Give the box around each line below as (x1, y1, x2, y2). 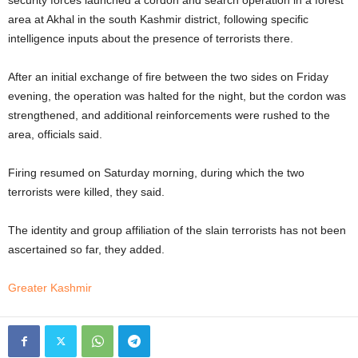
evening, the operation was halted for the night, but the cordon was (8, 89, 346, 102)
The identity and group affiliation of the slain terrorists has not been (8, 223, 346, 237)
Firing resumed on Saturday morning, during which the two (8, 165, 304, 179)
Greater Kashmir (8, 280, 92, 294)
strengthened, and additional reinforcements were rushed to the (8, 108, 330, 121)
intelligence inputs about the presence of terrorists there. (8, 31, 293, 45)
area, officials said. (8, 127, 102, 141)
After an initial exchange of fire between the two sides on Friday (8, 70, 328, 83)
